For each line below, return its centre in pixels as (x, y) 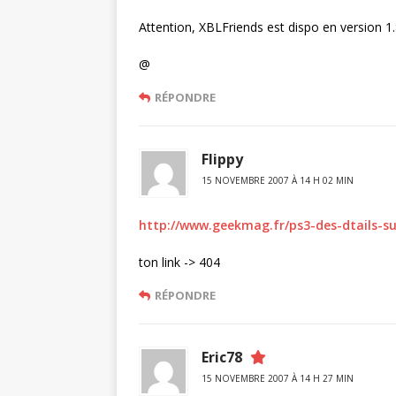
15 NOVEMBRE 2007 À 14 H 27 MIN (278, 378)
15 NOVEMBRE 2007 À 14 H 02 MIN (278, 180)
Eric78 (222, 357)
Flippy (222, 159)
